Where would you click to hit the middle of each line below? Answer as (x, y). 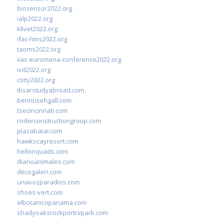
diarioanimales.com (46, 161)
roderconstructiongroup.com (59, 120)
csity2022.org (36, 80)
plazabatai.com (40, 131)
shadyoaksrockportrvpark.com (63, 212)
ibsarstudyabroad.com (51, 90)
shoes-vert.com (40, 192)
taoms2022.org (39, 49)
